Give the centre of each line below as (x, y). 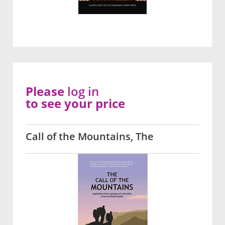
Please (46, 91)
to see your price (75, 103)
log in (83, 91)
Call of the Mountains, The (90, 137)
